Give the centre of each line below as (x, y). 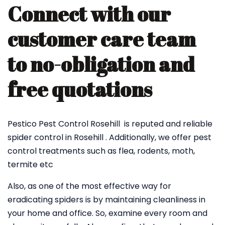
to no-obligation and (101, 64)
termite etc (30, 164)
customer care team (102, 39)
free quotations (80, 89)
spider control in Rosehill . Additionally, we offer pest (109, 137)
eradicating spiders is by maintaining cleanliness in (106, 200)
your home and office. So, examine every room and (107, 213)
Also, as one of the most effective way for (89, 186)
